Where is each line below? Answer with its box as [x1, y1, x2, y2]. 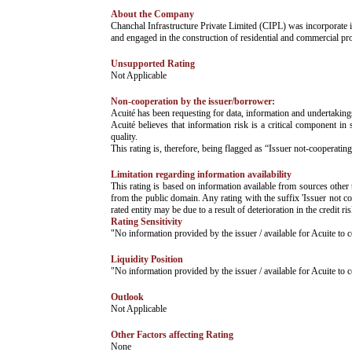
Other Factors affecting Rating [111, 329, 233, 340]
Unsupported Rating [111, 58, 195, 69]
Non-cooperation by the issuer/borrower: [111, 96, 275, 107]
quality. [111, 131, 137, 142]
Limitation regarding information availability [111, 169, 291, 180]
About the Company [111, 9, 194, 20]
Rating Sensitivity [111, 216, 182, 227]
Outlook [111, 291, 144, 302]
